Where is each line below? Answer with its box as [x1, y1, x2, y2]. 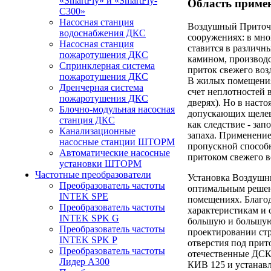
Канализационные [59, 126, 135, 136]
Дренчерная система [59, 82, 143, 93]
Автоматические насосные [59, 148, 170, 158]
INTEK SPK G [59, 213, 119, 223]
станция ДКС [59, 115, 115, 125]
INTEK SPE [59, 191, 108, 201]
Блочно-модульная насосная [59, 104, 175, 114]
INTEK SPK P [59, 235, 117, 245]
